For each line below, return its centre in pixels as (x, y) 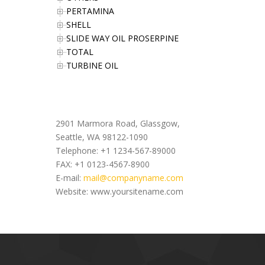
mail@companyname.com (133, 178)
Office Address (88, 102)
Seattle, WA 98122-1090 (102, 137)
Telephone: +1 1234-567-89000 (116, 151)
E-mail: (70, 178)
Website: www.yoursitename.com (119, 191)
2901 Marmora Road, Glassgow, (118, 123)
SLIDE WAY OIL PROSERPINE (122, 38)
